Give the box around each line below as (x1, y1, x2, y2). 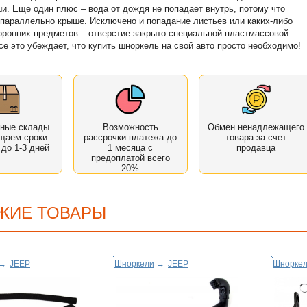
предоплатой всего (90, 152, 170, 163)
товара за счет (225, 132, 287, 143)
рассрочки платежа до (84, 132, 177, 143)
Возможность (102, 121, 158, 132)
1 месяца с (108, 142, 153, 153)
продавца (236, 142, 276, 153)
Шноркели (114, 259, 154, 269)
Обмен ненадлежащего (208, 121, 305, 132)
